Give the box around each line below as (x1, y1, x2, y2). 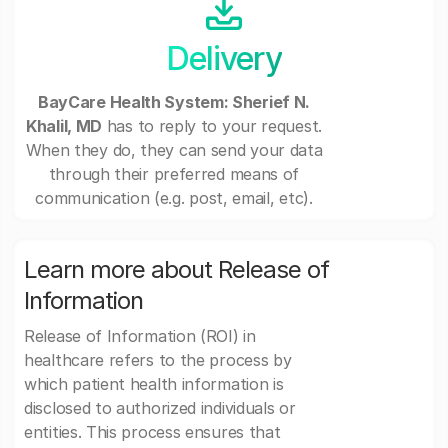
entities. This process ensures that (24, 422, 281, 443)
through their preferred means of (48, 164, 300, 185)
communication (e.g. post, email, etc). (35, 188, 313, 209)
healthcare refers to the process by (24, 350, 292, 371)
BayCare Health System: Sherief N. (37, 92, 311, 113)
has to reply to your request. (102, 116, 322, 137)
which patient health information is (24, 374, 284, 395)
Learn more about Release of (24, 255, 329, 285)
